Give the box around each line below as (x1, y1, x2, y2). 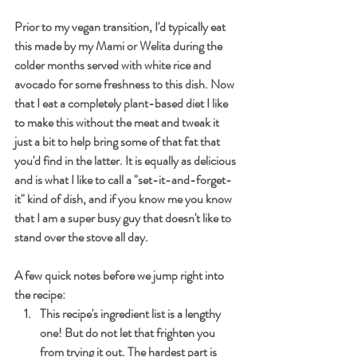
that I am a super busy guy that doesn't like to (14, 209, 233, 228)
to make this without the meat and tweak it (14, 113, 222, 132)
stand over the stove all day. (14, 228, 151, 247)
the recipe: (14, 285, 65, 304)
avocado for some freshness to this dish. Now (14, 75, 237, 94)
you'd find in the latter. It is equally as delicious (14, 151, 238, 171)
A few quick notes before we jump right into (14, 266, 226, 285)
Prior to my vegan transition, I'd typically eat (14, 18, 228, 37)
